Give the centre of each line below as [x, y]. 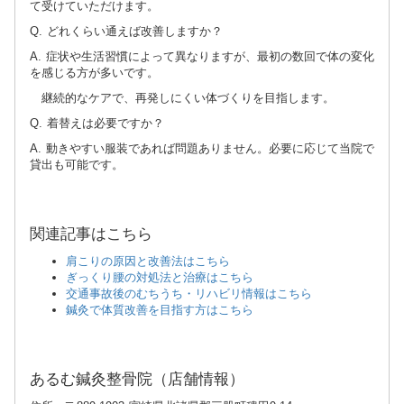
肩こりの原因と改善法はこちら [148, 261]
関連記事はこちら [91, 234]
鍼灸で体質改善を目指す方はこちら [160, 310]
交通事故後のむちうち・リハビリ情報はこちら [189, 294]
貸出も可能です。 [77, 165]
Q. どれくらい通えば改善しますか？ [126, 31]
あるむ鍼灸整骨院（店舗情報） [137, 379]
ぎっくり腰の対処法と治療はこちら [160, 277]
